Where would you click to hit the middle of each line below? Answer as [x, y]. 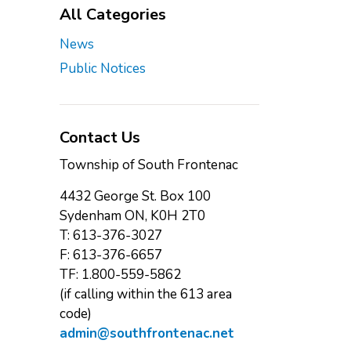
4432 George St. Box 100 [135, 196]
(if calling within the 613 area [146, 294]
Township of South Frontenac [149, 165]
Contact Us [100, 138]
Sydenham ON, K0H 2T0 [132, 216]
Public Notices [103, 69]
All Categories [113, 14]
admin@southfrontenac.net [147, 333]
